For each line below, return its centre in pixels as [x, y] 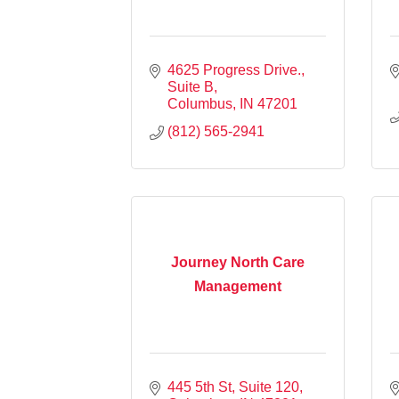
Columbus [200, 103]
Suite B [191, 86]
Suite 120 [269, 387]
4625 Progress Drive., [236, 69]
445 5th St [199, 387]
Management [238, 287]
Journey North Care [238, 263]
